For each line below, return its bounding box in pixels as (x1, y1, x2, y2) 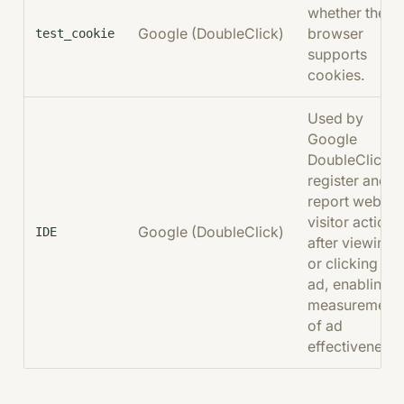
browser (308, 25, 364, 42)
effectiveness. (308, 338, 402, 355)
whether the (308, 5, 387, 22)
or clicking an (308, 255, 399, 272)
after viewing (308, 234, 395, 252)
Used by (308, 110, 364, 127)
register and (308, 172, 389, 189)
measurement (308, 297, 399, 314)
